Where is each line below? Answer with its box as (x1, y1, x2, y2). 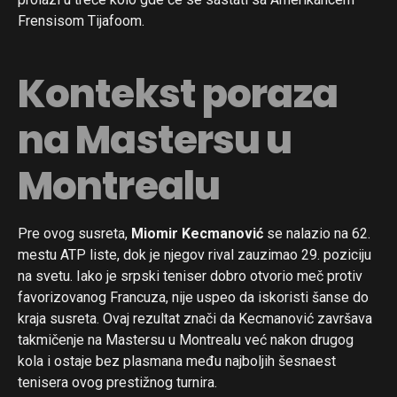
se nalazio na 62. (263, 224, 370, 242)
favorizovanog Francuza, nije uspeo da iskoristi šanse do (18, 288, 369, 306)
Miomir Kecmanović (131, 224, 263, 242)
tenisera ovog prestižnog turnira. (18, 373, 217, 391)
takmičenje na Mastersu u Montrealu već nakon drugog (18, 331, 354, 348)
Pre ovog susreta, (18, 224, 131, 242)
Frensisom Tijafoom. (18, 12, 144, 29)
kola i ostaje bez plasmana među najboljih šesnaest (18, 352, 336, 370)
